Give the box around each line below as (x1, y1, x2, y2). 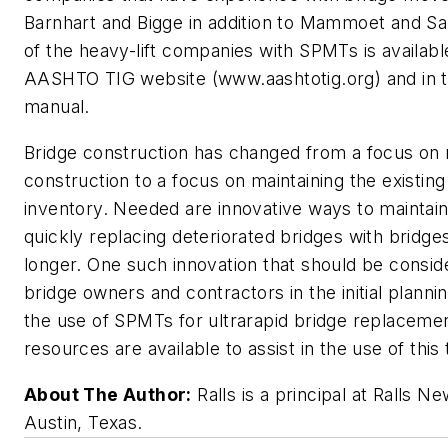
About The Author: (24, 383, 192, 405)
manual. (24, 96, 90, 118)
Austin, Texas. (24, 411, 143, 433)
